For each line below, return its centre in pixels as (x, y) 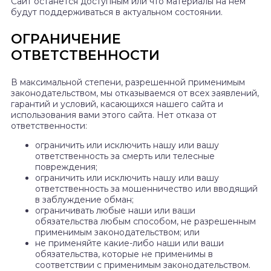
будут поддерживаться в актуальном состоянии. (117, 12)
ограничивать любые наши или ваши (115, 211)
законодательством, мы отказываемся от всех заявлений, (135, 93)
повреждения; (66, 167)
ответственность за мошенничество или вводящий (146, 189)
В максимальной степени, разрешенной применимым (128, 83)
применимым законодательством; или (117, 233)
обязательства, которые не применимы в (124, 254)
